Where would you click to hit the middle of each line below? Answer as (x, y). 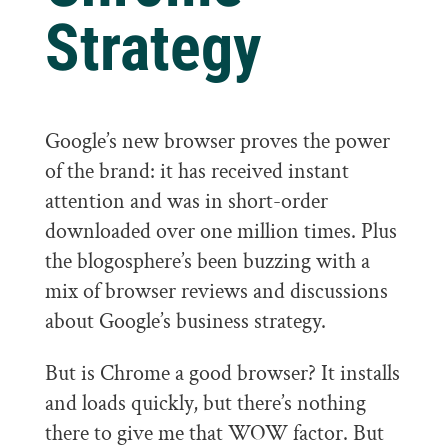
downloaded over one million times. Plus (220, 231)
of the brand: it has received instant (196, 171)
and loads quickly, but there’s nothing (205, 403)
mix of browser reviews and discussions (216, 291)
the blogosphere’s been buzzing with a (207, 261)
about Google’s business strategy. (185, 321)
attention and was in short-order (186, 201)
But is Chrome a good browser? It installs (222, 373)
